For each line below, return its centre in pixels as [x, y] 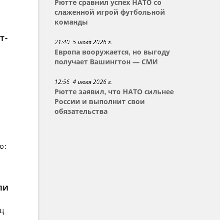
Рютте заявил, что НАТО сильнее [114, 92]
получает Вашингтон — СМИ [107, 62]
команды [71, 22]
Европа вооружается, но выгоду [112, 52]
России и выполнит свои [100, 102]
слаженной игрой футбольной [110, 12]
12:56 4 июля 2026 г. [83, 82]
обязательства [81, 111]
